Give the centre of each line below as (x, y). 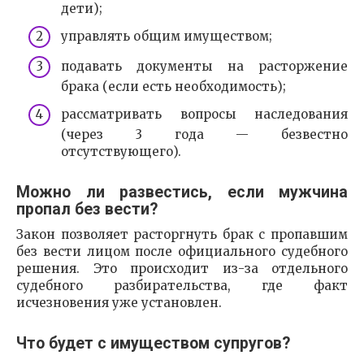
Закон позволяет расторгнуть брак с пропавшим (182, 234)
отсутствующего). (121, 151)
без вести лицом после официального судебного (182, 251)
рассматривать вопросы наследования (204, 114)
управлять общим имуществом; (167, 36)
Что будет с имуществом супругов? (153, 343)
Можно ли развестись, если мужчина (182, 192)
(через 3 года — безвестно (204, 134)
